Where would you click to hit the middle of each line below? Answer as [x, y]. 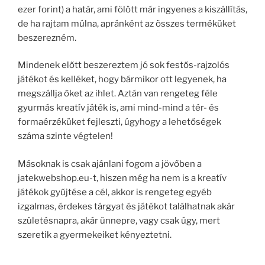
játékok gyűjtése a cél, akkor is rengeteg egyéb [115, 192]
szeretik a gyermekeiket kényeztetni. [95, 235]
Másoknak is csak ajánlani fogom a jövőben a [110, 164]
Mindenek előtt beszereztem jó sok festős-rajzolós [124, 65]
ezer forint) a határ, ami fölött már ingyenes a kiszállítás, [132, 9]
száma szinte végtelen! [65, 136]
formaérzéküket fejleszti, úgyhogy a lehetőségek [119, 122]
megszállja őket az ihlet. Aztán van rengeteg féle [118, 93]
